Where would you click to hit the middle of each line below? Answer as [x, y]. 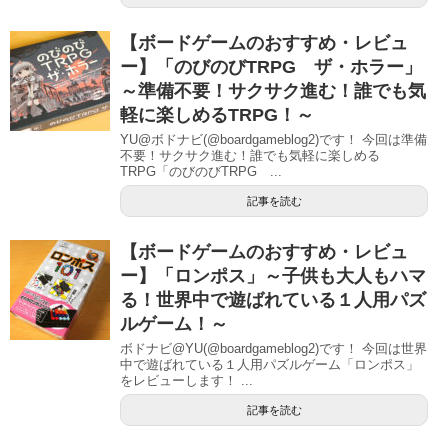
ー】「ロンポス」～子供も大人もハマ [273, 276]
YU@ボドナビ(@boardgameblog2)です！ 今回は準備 [273, 139]
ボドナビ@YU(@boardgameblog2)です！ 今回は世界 [273, 348]
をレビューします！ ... [186, 380]
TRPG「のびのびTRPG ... [201, 171]
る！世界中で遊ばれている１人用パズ [273, 300]
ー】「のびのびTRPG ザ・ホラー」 [271, 67]
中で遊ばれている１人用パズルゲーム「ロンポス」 [269, 364]
